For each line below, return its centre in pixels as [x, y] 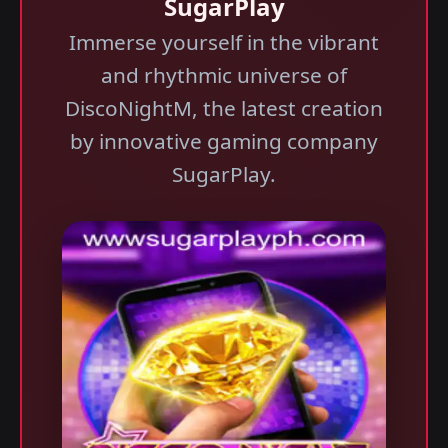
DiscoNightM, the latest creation [224, 108]
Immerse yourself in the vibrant [224, 42]
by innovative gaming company [224, 141]
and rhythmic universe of [224, 75]
